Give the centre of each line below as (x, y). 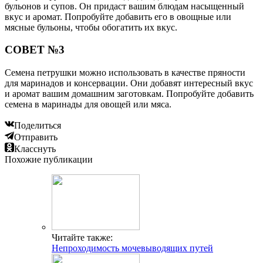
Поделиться (38, 126)
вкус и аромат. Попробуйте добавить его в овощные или (118, 16)
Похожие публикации (49, 160)
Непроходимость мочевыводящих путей (132, 248)
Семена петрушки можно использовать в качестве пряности (125, 73)
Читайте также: (82, 238)
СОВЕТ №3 (35, 50)
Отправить (36, 137)
